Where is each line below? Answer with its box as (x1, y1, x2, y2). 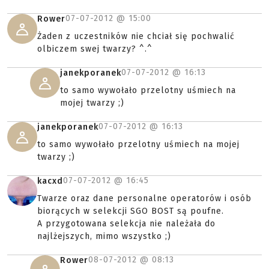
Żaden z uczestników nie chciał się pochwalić (37, 31, 235, 41)
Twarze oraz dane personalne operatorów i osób (37, 193, 252, 204)
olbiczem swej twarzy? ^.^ (37, 44, 153, 54)
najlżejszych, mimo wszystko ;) (37, 231, 171, 241)
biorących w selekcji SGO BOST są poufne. (37, 206, 224, 216)
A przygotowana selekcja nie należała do (37, 219, 216, 229)
